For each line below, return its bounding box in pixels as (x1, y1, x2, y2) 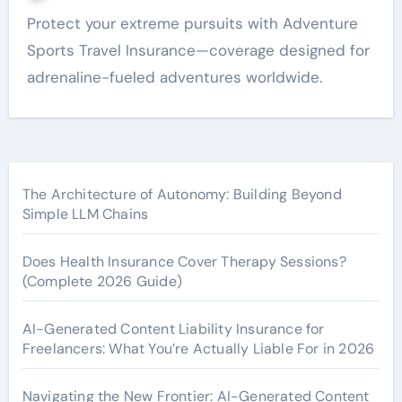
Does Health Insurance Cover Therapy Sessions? (22, 251, 346, 271)
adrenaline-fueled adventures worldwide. (26, 66, 322, 87)
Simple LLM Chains (22, 204, 149, 223)
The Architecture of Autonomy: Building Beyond (22, 184, 342, 204)
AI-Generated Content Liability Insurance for (22, 319, 325, 338)
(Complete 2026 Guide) (22, 271, 182, 291)
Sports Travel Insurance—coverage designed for (26, 39, 370, 60)
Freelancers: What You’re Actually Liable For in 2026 (22, 338, 375, 358)
